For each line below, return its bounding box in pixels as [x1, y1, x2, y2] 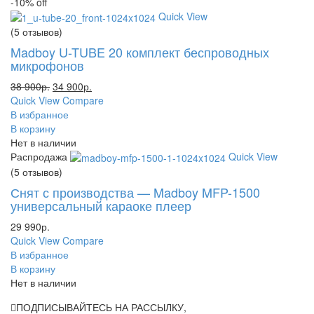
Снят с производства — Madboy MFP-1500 [11, 183, 260, 202]
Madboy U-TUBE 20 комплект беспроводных [11, 43, 269, 62]
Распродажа [11, 149, 67, 164]
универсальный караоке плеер [11, 196, 191, 215]
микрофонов [11, 56, 84, 75]
